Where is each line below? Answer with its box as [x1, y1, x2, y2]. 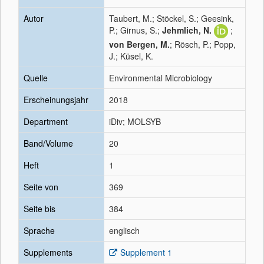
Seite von [24, 181, 58, 193]
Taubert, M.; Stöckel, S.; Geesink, [109, 12, 234, 24]
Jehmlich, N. [162, 24, 212, 36]
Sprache [24, 225, 55, 236]
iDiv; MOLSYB [109, 115, 161, 127]
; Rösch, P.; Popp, [170, 38, 236, 51]
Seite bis [24, 203, 55, 214]
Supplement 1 [120, 246, 172, 258]
